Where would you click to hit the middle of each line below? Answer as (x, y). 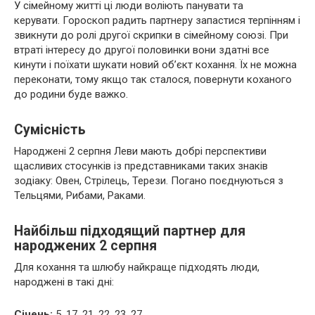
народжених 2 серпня (85, 246)
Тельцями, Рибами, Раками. (80, 195)
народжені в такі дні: (64, 282)
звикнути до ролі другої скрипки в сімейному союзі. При (151, 35)
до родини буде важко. (71, 94)
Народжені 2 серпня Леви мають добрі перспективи (140, 151)
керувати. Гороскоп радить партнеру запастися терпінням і (157, 20)
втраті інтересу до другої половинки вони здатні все (142, 50)
